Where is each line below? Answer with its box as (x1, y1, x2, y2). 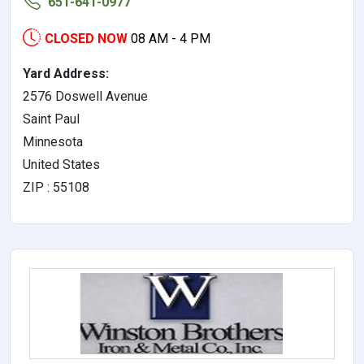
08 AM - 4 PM (131, 30, 210, 46)
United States (23, 156, 100, 172)
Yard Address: (23, 65, 109, 81)
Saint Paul (23, 110, 80, 127)
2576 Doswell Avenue (23, 88, 148, 104)
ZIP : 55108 (23, 179, 89, 195)
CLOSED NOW (45, 30, 128, 46)
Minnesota (23, 133, 83, 149)
